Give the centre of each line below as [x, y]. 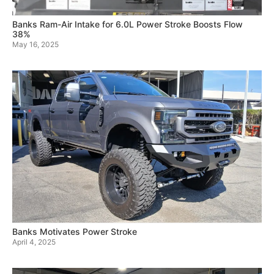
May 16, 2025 [35, 45]
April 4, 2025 [34, 242]
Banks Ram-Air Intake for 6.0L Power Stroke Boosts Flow [128, 24]
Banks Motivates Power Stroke [75, 232]
